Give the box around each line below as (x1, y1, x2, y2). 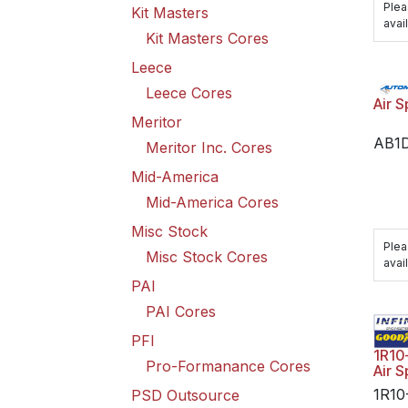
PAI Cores (146, 302, 216, 321)
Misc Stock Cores (146, 248, 268, 266)
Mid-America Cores (146, 193, 279, 211)
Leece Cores (146, 84, 232, 102)
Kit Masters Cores (146, 29, 269, 47)
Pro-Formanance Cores (146, 357, 311, 375)
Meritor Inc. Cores (146, 138, 272, 157)
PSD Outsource (131, 386, 240, 404)
